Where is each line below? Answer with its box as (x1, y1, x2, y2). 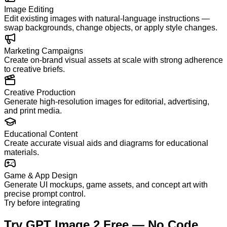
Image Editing (4, 5, 54, 14)
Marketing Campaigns (4, 47, 83, 56)
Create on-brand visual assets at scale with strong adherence (4, 56, 223, 65)
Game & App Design (4, 171, 78, 180)
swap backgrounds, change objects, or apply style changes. (4, 23, 217, 32)
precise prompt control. (4, 190, 86, 199)
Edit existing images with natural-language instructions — (4, 14, 210, 23)
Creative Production (4, 88, 75, 97)
